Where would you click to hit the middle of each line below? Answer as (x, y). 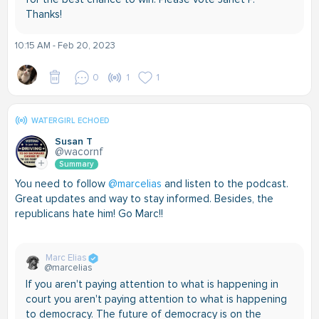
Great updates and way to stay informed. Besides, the (144, 199)
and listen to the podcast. (225, 184)
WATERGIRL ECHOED (70, 121)
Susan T (74, 141)
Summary (77, 164)
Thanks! (44, 14)
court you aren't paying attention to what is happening (156, 299)
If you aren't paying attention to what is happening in (152, 284)
